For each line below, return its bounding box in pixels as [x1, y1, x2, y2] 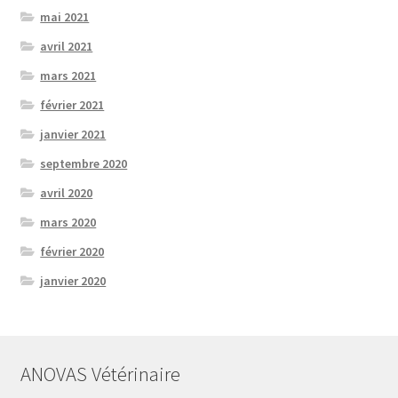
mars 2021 [40, 67, 97, 84]
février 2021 [40, 96, 105, 113]
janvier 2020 [40, 272, 107, 289]
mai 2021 [40, 8, 90, 25]
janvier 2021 [40, 125, 107, 142]
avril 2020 [40, 184, 93, 201]
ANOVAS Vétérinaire [20, 362, 180, 387]
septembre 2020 [40, 155, 128, 171]
